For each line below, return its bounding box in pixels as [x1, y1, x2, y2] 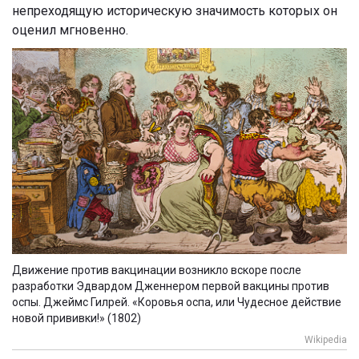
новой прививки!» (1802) [12, 312, 141, 325]
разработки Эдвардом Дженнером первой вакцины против [12, 280, 329, 293]
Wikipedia [305, 334, 347, 346]
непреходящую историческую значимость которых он [12, 3, 337, 19]
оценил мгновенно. [12, 22, 128, 38]
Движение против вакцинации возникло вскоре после [12, 264, 301, 277]
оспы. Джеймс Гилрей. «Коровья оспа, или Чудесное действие [12, 296, 341, 309]
